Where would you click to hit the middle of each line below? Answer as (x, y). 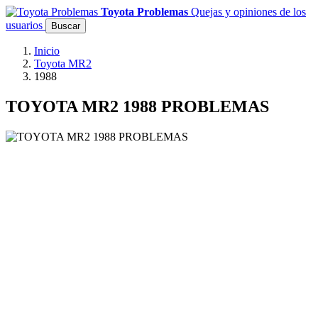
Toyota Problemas (144, 12)
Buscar (66, 26)
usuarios (24, 25)
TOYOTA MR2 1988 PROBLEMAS (137, 106)
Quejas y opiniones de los (248, 12)
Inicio (47, 51)
